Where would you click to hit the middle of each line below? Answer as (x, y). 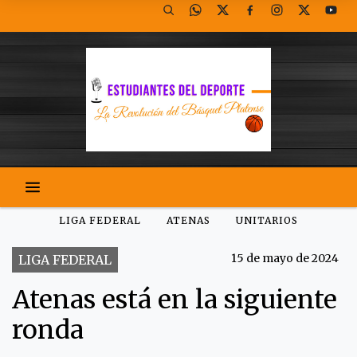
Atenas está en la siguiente (175, 300)
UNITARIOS (267, 220)
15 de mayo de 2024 (285, 258)
